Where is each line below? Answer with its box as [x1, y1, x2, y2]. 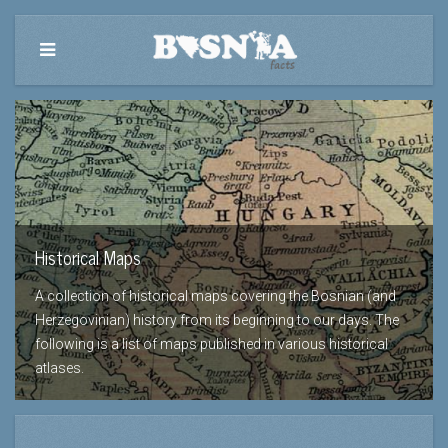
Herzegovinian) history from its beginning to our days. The [35, 312, 399, 328]
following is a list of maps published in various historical [35, 336, 388, 352]
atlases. [35, 360, 84, 376]
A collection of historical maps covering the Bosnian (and [35, 288, 396, 304]
